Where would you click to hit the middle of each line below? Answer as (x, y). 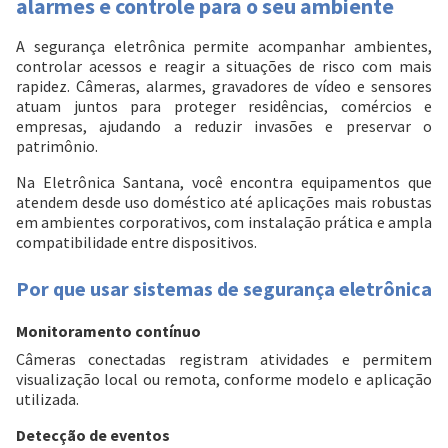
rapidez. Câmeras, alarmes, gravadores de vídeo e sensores (224, 86)
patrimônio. (57, 146)
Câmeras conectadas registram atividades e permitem (224, 359)
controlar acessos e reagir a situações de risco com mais (224, 66)
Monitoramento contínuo (108, 331)
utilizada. (47, 399)
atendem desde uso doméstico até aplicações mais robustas (224, 202)
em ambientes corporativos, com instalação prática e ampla (224, 222)
